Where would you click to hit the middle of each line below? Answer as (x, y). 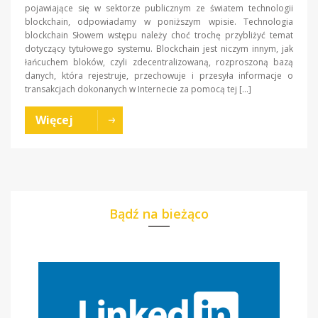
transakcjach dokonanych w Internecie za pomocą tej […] (138, 89)
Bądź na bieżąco (159, 213)
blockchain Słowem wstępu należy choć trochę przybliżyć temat (159, 35)
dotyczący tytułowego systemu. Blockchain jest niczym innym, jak (159, 48)
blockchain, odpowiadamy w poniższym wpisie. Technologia (159, 21)
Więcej (54, 120)
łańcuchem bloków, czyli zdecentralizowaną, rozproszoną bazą (159, 62)
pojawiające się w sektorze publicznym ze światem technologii (159, 8)
